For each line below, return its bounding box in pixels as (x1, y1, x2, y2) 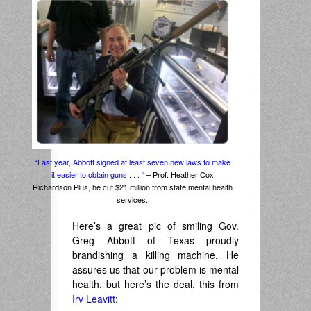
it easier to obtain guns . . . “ (51, 168, 144, 180)
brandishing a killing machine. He (72, 247, 239, 262)
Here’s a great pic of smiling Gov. (72, 218, 239, 233)
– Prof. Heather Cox (144, 168, 214, 180)
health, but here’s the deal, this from (72, 276, 239, 291)
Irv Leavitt (72, 291, 115, 305)
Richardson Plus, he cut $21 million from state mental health (32, 180, 233, 192)
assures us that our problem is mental (72, 262, 239, 276)
